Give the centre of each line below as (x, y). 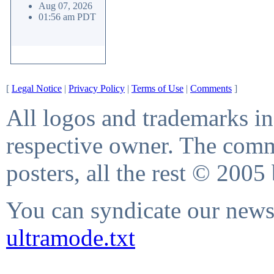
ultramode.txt (71, 238)
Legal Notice (37, 88)
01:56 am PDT (67, 17)
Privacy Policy (97, 88)
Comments (211, 88)
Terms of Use (157, 88)
